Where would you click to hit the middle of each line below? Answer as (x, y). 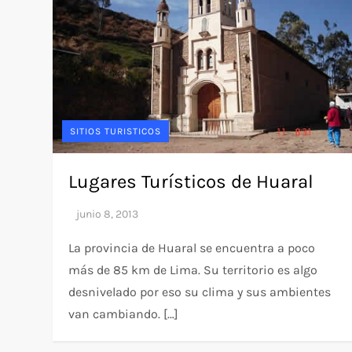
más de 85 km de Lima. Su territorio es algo (193, 270)
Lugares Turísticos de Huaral (191, 182)
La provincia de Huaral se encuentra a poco (192, 248)
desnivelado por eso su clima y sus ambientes (200, 292)
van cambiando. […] (124, 314)
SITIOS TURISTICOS (116, 132)
